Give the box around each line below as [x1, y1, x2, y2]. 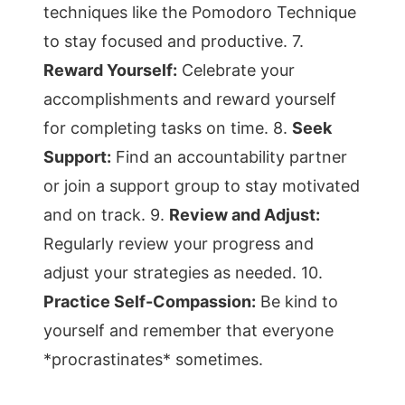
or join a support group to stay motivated [43, 176, 360, 195]
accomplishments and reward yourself [43, 89, 336, 108]
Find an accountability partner [111, 147, 347, 166]
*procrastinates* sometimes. [43, 350, 263, 369]
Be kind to [256, 292, 338, 311]
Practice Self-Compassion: [43, 292, 256, 311]
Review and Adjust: [169, 205, 320, 224]
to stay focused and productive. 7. [43, 32, 304, 51]
